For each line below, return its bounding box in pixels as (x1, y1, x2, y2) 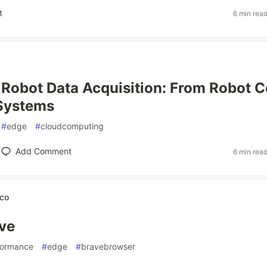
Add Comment (15, 146, 72, 156)
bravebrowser (81, 241, 135, 252)
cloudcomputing (41, 121, 104, 131)
